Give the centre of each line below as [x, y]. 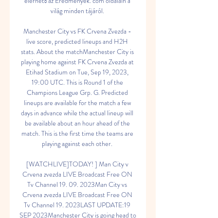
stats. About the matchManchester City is [77, 52]
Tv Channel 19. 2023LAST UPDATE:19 [77, 205]
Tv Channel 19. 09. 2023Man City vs [77, 184]
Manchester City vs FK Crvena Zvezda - [77, 31]
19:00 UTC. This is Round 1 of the [77, 82]
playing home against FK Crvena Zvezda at [77, 62]
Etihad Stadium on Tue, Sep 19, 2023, [77, 72]
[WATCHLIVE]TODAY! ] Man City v [77, 164]
